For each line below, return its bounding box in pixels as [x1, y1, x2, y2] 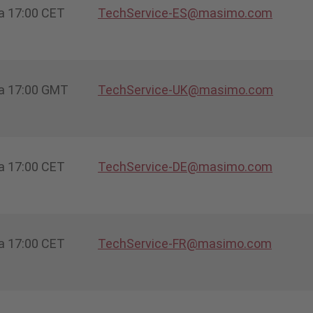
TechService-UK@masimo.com [98, 82, 273, 97]
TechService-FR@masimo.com [98, 235, 272, 251]
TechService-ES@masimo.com [98, 5, 272, 20]
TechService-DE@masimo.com [98, 159, 272, 174]
